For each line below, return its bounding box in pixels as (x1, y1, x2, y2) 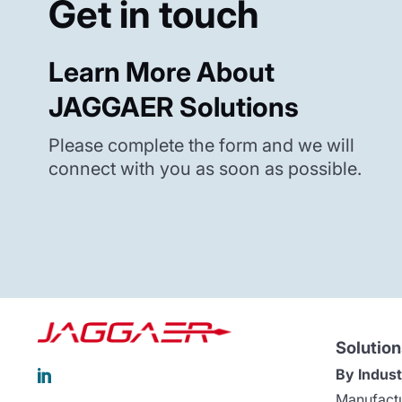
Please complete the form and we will (48, 135, 354, 157)
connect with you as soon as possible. (48, 158, 362, 180)
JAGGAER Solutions (48, 91, 299, 124)
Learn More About (48, 56, 275, 89)
